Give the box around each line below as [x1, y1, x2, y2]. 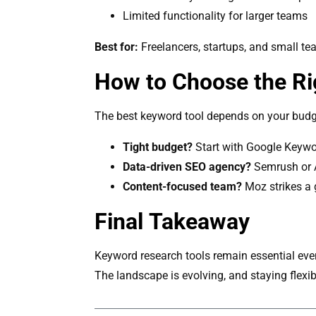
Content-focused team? [123, 179, 243, 193]
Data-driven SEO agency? [123, 159, 252, 174]
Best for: [95, 39, 139, 54]
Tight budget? [123, 140, 193, 154]
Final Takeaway [95, 207, 250, 235]
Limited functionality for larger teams [123, 8, 308, 23]
